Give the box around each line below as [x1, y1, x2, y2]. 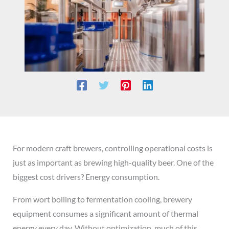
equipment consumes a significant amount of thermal [12, 208, 198, 218]
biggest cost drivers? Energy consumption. [12, 171, 159, 181]
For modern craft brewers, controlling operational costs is [12, 143, 213, 153]
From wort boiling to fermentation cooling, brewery [12, 194, 192, 204]
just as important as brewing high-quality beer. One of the [12, 157, 214, 167]
